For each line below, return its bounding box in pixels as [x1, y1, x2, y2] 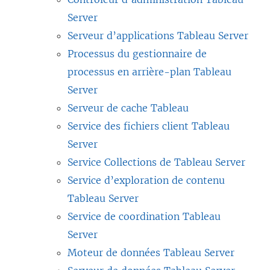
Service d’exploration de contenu [67, 174, 225, 186]
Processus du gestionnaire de [67, 47, 207, 60]
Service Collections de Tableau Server [67, 155, 245, 168]
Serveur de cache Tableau [67, 101, 189, 114]
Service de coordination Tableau [67, 210, 221, 222]
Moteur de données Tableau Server [67, 246, 234, 259]
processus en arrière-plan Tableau [67, 65, 231, 78]
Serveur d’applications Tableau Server [67, 29, 248, 42]
